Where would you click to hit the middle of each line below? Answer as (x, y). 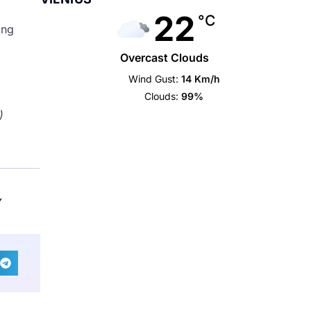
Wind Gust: (153, 79)
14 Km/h (200, 79)
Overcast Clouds (164, 58)
